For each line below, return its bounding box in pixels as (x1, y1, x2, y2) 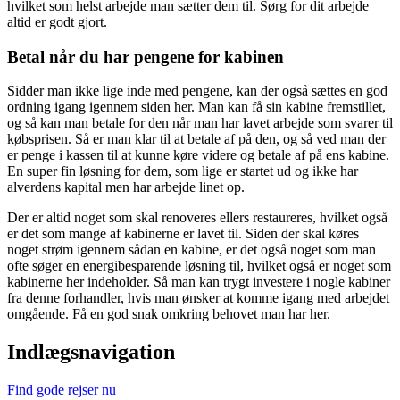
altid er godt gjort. (7, 13, 107, 29)
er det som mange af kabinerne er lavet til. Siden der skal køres (7, 226, 359, 242)
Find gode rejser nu (7, 382, 116, 398)
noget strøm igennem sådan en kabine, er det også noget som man (7, 242, 376, 258)
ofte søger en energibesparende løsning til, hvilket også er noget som (7, 258, 391, 274)
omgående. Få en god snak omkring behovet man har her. (7, 306, 330, 322)
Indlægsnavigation (7, 340, 175, 364)
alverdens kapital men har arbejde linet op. (7, 179, 245, 196)
